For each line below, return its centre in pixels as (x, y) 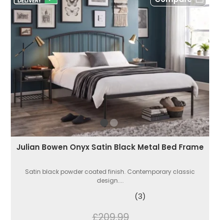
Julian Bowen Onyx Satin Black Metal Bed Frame (110, 147)
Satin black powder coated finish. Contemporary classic (110, 172)
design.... (110, 181)
